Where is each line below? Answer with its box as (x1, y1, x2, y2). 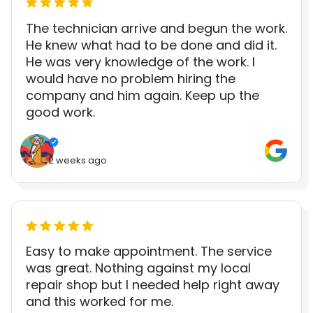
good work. (26, 103, 95, 121)
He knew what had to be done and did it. (26, 36, 277, 54)
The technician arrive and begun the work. (26, 19, 287, 37)
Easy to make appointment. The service (26, 242, 272, 261)
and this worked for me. (26, 293, 173, 311)
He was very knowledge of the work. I (26, 52, 255, 71)
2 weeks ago (48, 154, 107, 168)
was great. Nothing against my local (26, 259, 251, 277)
